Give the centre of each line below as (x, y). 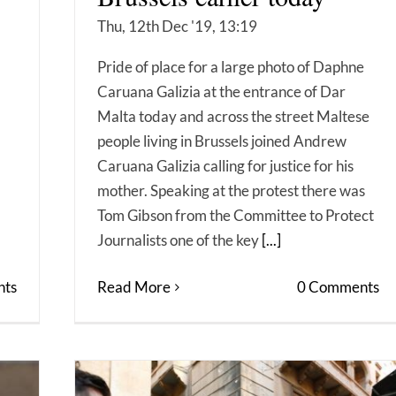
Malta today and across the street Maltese (233, 116)
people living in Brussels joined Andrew (222, 141)
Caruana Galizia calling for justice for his (225, 166)
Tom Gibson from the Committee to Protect (236, 215)
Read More (134, 287)
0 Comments (338, 287)
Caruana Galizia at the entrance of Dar (221, 91)
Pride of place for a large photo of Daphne (231, 67)
